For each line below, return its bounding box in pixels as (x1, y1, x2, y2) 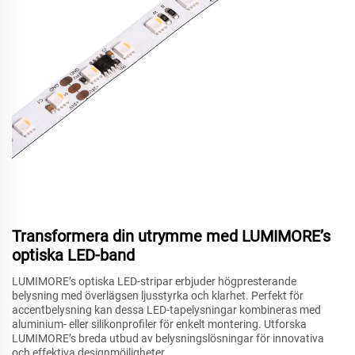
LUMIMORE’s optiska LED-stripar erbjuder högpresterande (12, 274, 296, 288)
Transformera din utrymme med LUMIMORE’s (12, 226, 330, 246)
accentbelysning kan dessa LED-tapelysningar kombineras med (12, 303, 321, 316)
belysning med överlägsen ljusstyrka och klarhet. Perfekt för (12, 288, 303, 302)
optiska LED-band (12, 245, 135, 265)
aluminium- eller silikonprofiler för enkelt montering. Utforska (12, 317, 307, 330)
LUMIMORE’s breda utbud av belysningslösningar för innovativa (12, 331, 324, 345)
